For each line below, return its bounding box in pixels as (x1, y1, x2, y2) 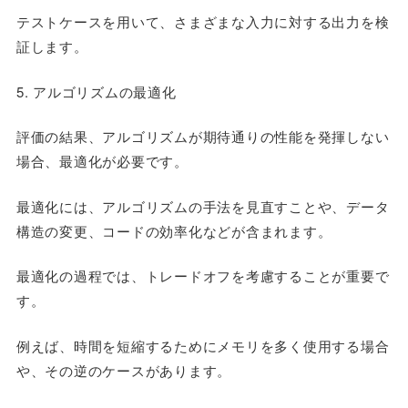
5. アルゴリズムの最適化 (15, 81, 177, 101)
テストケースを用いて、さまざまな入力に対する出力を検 (15, 12, 390, 31)
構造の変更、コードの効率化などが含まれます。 (15, 220, 332, 240)
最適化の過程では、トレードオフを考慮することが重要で (15, 266, 390, 285)
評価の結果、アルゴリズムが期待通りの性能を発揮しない (15, 127, 390, 146)
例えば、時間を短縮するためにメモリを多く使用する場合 (15, 335, 390, 355)
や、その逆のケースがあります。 (15, 360, 232, 380)
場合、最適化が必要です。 (15, 151, 189, 170)
